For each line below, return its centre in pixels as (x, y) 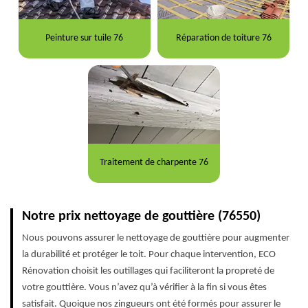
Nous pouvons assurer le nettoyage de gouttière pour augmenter (156, 238)
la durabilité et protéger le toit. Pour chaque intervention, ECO (149, 254)
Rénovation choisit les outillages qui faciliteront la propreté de (148, 271)
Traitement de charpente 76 (154, 163)
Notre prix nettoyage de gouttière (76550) (141, 216)
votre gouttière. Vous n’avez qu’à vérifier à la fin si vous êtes (144, 287)
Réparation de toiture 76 (223, 38)
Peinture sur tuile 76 (85, 38)
